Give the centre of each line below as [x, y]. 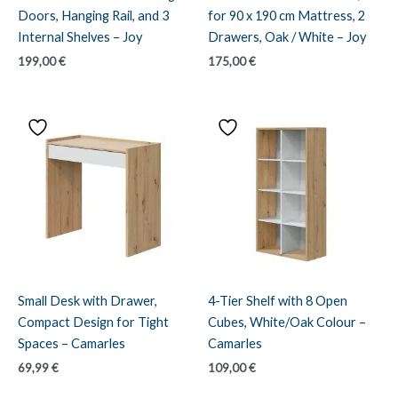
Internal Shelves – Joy [80, 36]
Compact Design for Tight [93, 322]
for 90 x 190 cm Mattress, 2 [287, 15]
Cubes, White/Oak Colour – [287, 322]
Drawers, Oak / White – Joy [287, 36]
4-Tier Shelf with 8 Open [278, 300]
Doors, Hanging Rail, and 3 [93, 15]
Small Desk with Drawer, [88, 300]
